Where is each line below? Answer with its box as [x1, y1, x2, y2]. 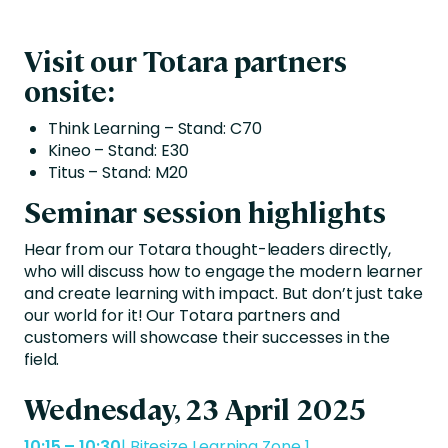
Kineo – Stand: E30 [47, 138, 189, 162]
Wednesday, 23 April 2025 [23, 389, 366, 426]
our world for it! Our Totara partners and [23, 304, 340, 328]
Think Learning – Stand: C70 [47, 116, 262, 140]
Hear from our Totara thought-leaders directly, [23, 238, 392, 262]
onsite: [23, 71, 116, 108]
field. [23, 348, 60, 372]
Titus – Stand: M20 [47, 160, 188, 184]
